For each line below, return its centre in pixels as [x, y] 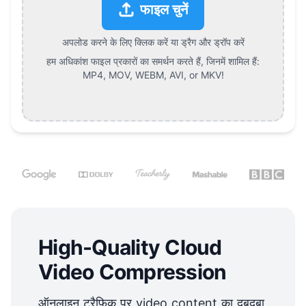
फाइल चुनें [164, 10]
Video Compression [133, 272]
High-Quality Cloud [130, 248]
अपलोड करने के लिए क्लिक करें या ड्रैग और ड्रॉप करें [153, 42]
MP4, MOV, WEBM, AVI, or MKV [152, 75]
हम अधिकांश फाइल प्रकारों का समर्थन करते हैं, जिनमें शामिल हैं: [153, 61]
